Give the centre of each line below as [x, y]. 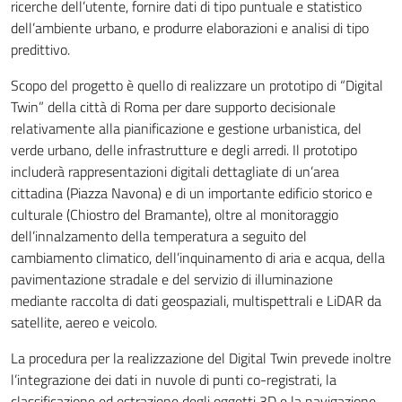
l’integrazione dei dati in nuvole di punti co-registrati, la [174, 380]
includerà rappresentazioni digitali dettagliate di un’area [175, 171]
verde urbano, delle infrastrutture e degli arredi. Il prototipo [184, 150]
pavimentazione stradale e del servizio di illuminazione [172, 279]
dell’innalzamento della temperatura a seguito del [159, 236]
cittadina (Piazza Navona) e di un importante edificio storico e [192, 193]
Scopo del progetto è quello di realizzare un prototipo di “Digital [197, 85]
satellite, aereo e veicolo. [84, 322]
